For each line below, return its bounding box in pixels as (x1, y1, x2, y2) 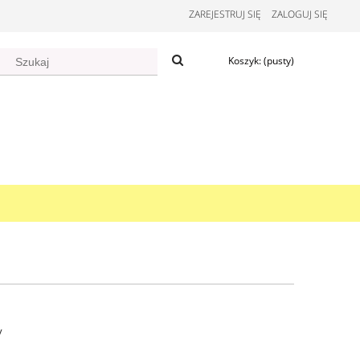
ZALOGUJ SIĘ (272, 7, 328, 21)
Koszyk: (228, 54, 261, 67)
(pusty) (264, 54, 294, 67)
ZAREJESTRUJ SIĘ (189, 7, 261, 21)
